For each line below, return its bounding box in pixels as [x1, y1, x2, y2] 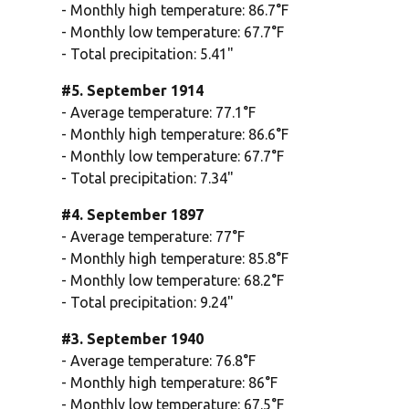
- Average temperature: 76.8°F [61, 352, 257, 370]
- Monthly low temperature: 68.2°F [61, 272, 285, 289]
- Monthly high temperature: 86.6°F [61, 126, 289, 143]
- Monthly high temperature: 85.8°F [61, 250, 289, 267]
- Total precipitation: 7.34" [61, 170, 235, 187]
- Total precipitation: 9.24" [61, 294, 235, 311]
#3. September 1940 [61, 330, 204, 348]
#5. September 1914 [61, 82, 204, 100]
